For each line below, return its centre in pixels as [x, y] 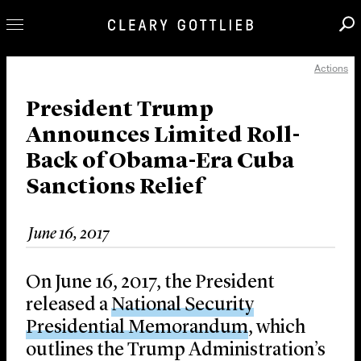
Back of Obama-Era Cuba [160, 162]
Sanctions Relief [114, 188]
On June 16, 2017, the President [150, 283]
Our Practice [79, 109]
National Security [183, 306]
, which [277, 328]
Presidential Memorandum [137, 328]
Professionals [85, 80]
